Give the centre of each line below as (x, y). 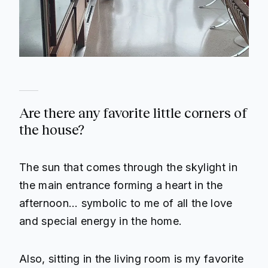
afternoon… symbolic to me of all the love (126, 203)
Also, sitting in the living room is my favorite (132, 258)
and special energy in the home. (101, 221)
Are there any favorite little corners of (133, 113)
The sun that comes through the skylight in (128, 167)
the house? (52, 130)
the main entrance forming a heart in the (121, 185)
